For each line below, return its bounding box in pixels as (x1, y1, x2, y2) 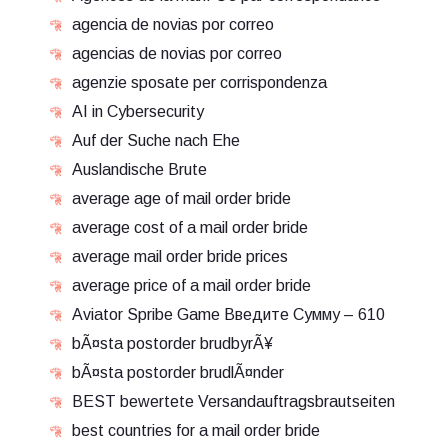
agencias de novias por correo (72, 45, 282, 62)
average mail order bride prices (72, 248, 288, 265)
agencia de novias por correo (72, 16, 274, 33)
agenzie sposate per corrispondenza (72, 74, 327, 91)
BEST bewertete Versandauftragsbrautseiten (72, 393, 395, 410)
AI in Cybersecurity (72, 103, 204, 120)
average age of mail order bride (72, 190, 291, 207)
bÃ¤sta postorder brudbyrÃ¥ (72, 335, 273, 352)
